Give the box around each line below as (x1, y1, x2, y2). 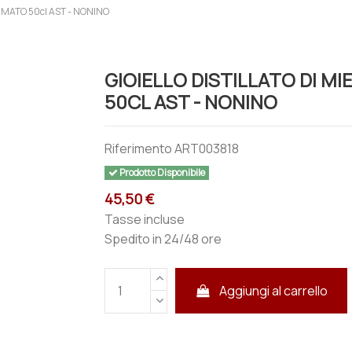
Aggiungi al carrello (219, 281, 328, 299)
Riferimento (104, 140, 173, 157)
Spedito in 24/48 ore (104, 229, 222, 247)
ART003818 (174, 140, 240, 157)
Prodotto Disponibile (117, 166, 205, 179)
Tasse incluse (104, 210, 185, 228)
